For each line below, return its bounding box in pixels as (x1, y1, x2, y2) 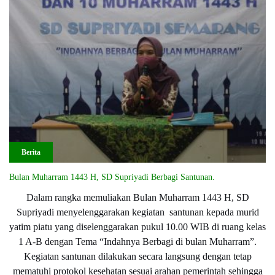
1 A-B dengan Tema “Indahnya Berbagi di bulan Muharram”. (18, 236, 257, 247)
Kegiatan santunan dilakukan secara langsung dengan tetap (23, 250, 252, 261)
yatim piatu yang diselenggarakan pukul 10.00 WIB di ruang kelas (9, 221, 266, 232)
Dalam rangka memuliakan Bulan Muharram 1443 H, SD (26, 192, 249, 203)
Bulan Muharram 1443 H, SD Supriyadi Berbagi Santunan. (9, 172, 215, 182)
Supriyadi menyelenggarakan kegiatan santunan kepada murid (16, 206, 259, 217)
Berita (21, 147, 41, 157)
